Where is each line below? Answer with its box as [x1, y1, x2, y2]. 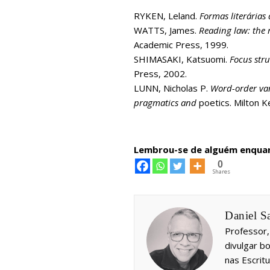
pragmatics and [134, 96, 196, 108]
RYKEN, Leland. [134, 9, 199, 22]
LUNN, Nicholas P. [134, 81, 210, 94]
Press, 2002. [134, 67, 187, 80]
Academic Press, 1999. [134, 38, 228, 51]
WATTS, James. [134, 24, 199, 36]
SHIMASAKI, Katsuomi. [134, 52, 230, 65]
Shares [213, 167, 230, 175]
